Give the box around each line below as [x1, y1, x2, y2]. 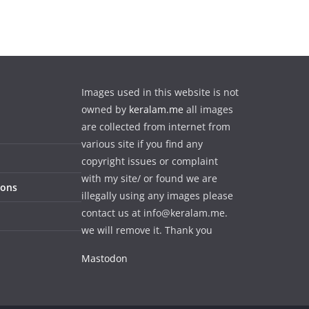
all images [183, 103, 233, 117]
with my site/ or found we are [81, 172, 217, 186]
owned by [81, 103, 129, 117]
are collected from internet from [81, 120, 230, 134]
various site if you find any [81, 137, 203, 151]
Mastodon [81, 252, 128, 266]
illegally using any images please [81, 189, 233, 203]
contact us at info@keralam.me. [81, 206, 228, 220]
